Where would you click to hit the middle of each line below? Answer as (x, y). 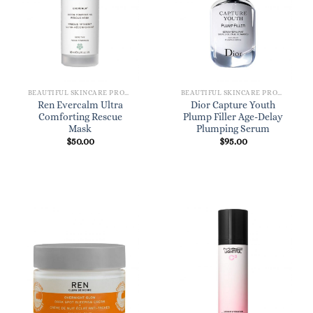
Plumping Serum (233, 129)
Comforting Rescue (80, 117)
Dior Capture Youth (233, 105)
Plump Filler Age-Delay (233, 117)
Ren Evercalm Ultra (80, 105)
